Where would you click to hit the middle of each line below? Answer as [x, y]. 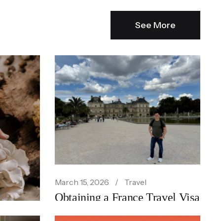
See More [155, 25]
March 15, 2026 [82, 182]
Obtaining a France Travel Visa [127, 197]
